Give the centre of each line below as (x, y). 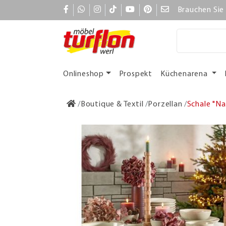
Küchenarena (185, 74)
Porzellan (165, 104)
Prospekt (136, 74)
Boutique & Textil (112, 104)
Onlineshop (83, 74)
